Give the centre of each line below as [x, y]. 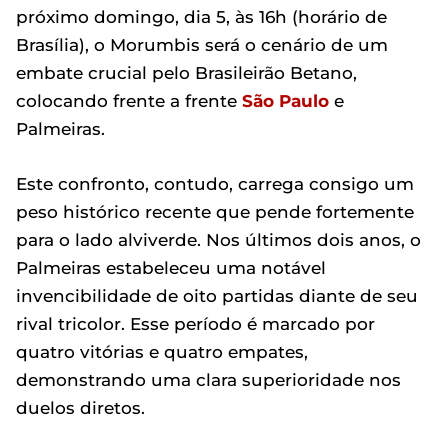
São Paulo [285, 101]
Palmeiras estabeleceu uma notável [171, 268]
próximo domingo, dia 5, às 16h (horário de [201, 17]
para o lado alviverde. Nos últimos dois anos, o [218, 240]
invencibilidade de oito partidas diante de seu [217, 296]
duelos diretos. [80, 408]
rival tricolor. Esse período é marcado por [195, 324]
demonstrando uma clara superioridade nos [208, 380]
